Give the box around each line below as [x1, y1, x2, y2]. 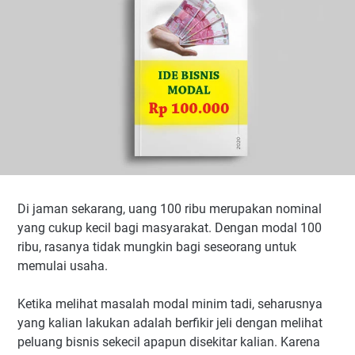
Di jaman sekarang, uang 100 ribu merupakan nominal [17, 201, 322, 216]
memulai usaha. [17, 258, 108, 273]
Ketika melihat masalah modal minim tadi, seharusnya [17, 296, 323, 311]
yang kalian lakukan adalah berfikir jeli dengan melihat [17, 315, 323, 330]
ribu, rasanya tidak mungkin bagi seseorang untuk [17, 239, 296, 254]
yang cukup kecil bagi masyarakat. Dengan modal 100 [17, 220, 322, 235]
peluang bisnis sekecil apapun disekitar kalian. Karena [17, 334, 320, 349]
